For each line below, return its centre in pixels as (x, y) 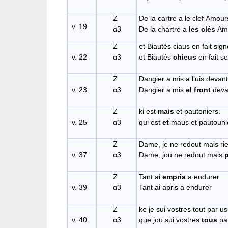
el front (198, 90)
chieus (185, 57)
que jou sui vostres (170, 220)
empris (174, 177)
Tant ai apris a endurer (175, 188)
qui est (151, 122)
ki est (148, 112)
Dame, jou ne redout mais (182, 155)
